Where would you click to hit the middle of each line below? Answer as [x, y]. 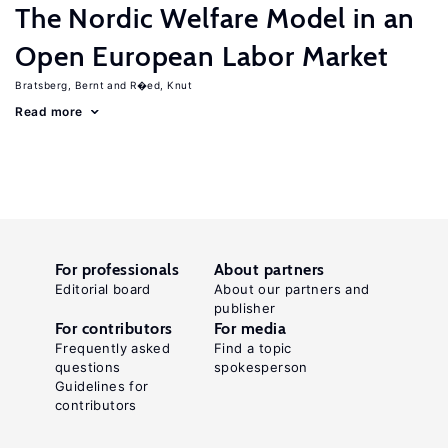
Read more [49, 111]
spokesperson [261, 367]
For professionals [117, 269]
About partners [269, 269]
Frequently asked [113, 348]
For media [250, 328]
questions [88, 367]
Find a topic [253, 348]
